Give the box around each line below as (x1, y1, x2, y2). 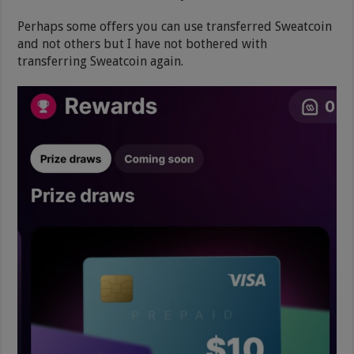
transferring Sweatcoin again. (17, 54, 184, 70)
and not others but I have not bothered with (17, 36, 268, 52)
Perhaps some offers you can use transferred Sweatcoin (17, 19, 333, 35)
